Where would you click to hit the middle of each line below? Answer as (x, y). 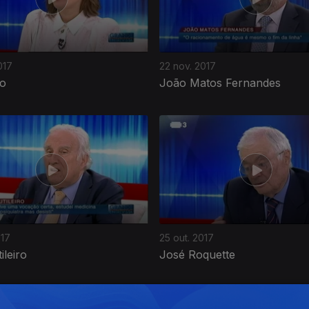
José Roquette (197, 254)
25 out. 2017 (187, 237)
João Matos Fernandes (220, 82)
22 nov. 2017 (188, 66)
